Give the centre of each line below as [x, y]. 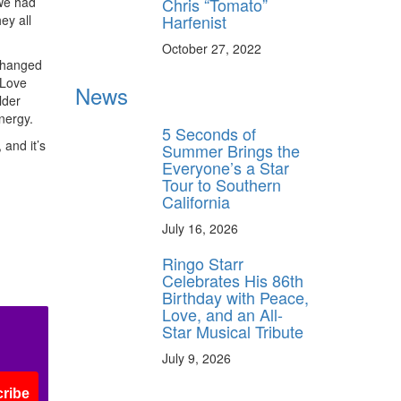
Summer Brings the [231, 150]
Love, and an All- [222, 314]
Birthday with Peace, [235, 297]
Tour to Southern [222, 184]
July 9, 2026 [196, 358]
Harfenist [194, 21]
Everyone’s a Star [226, 167]
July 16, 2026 [200, 228]
